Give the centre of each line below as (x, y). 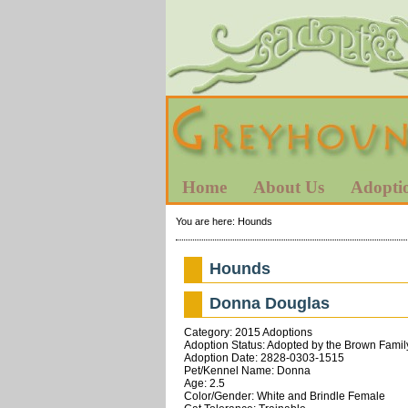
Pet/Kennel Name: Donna (247, 370)
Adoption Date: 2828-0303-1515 (264, 357)
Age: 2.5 (204, 383)
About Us (289, 187)
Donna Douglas (270, 303)
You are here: (206, 221)
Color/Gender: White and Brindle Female (284, 396)
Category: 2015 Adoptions (248, 332)
